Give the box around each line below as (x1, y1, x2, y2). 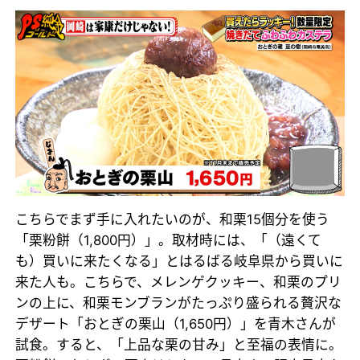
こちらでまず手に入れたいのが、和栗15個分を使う (15, 211, 330, 228)
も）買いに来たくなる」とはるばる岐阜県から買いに (15, 253, 344, 270)
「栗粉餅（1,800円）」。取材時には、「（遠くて (15, 232, 322, 249)
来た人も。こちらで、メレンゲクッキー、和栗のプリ (15, 274, 342, 291)
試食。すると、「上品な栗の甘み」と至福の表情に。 (15, 337, 343, 354)
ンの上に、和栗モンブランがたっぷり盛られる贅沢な (15, 295, 342, 312)
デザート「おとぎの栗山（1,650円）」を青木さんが (15, 316, 337, 333)
